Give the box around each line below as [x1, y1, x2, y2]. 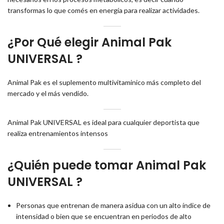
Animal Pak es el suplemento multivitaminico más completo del [7, 77, 201, 86]
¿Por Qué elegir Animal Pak [7, 33, 171, 50]
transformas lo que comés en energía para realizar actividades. [7, 5, 199, 14]
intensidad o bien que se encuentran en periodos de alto [16, 211, 191, 220]
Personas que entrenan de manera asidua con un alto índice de [16, 200, 210, 209]
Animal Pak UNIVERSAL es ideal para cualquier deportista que [7, 117, 199, 126]
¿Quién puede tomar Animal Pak [7, 156, 206, 173]
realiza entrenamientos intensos [7, 128, 108, 137]
